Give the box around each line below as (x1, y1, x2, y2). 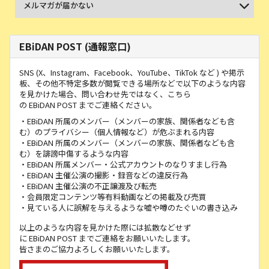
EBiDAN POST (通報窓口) (19, 39, 131, 53)
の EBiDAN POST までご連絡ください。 (19, 99, 157, 110)
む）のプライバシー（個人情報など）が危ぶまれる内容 (19, 126, 214, 138)
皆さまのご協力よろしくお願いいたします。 (19, 243, 175, 255)
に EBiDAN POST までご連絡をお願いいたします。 (19, 232, 195, 244)
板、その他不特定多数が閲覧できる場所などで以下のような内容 (19, 77, 246, 89)
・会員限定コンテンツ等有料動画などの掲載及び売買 (19, 191, 207, 202)
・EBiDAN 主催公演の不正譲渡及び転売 (19, 180, 157, 192)
